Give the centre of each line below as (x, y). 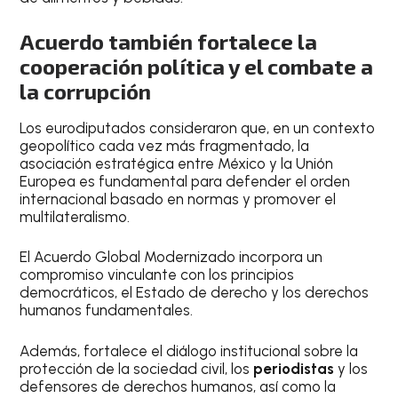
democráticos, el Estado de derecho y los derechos (195, 292)
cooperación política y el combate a (197, 66)
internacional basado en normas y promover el (178, 199)
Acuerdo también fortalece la (169, 41)
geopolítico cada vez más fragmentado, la (165, 145)
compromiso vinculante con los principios (157, 275)
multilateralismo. (75, 216)
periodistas (294, 368)
